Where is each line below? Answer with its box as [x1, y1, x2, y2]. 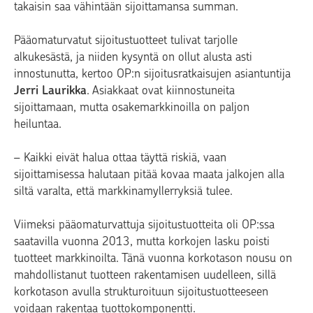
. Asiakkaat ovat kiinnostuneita [87, 82, 235, 97]
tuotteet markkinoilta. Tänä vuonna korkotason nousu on [14, 250, 292, 265]
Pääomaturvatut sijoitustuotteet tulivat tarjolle [14, 32, 238, 47]
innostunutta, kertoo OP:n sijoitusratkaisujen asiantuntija [14, 66, 291, 80]
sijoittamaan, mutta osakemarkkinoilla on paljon [14, 99, 249, 114]
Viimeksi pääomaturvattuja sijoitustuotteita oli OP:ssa [14, 217, 275, 231]
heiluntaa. [14, 116, 61, 131]
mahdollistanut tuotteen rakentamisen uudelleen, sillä [14, 267, 276, 282]
